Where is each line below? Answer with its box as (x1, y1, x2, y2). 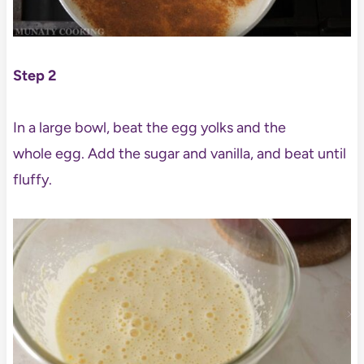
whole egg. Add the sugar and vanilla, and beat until (12, 145, 346, 163)
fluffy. (12, 171, 52, 189)
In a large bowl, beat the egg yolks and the (12, 119, 286, 137)
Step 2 (12, 67, 56, 85)
